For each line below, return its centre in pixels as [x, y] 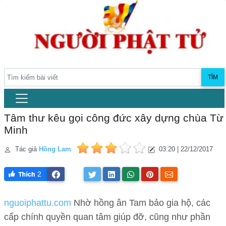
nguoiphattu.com [38, 203]
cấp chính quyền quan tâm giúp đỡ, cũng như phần [107, 217]
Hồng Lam [55, 149]
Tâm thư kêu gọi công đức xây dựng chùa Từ [114, 118]
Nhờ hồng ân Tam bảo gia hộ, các [141, 203]
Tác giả [26, 149]
